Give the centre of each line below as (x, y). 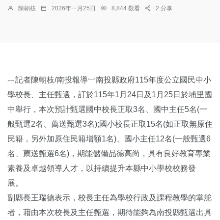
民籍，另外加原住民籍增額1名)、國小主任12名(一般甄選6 (109, 138)
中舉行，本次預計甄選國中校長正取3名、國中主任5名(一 (107, 109)
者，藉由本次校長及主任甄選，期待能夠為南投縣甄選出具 (110, 212)
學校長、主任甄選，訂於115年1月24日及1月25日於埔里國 (110, 94)
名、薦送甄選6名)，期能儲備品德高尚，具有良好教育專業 (109, 153)
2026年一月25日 (74, 8)
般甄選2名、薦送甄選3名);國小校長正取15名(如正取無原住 (110, 124)
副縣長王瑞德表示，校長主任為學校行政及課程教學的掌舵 (110, 197)
